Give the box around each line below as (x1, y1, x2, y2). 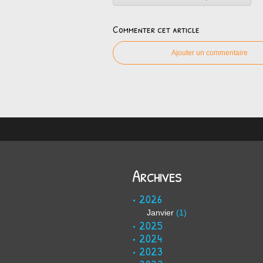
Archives (132, 164, 181, 187)
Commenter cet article (113, 22, 200, 36)
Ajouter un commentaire (171, 49, 248, 57)
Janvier (147, 208, 174, 217)
